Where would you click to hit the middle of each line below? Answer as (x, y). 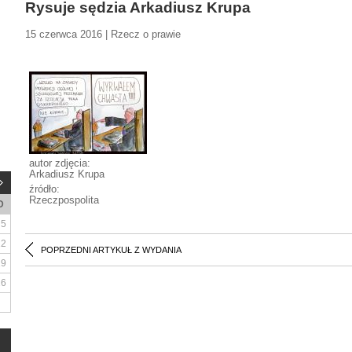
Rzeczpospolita (64, 200)
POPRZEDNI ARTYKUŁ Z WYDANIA (111, 250)
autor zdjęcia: (60, 163)
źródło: (44, 189)
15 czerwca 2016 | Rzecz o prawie (103, 34)
